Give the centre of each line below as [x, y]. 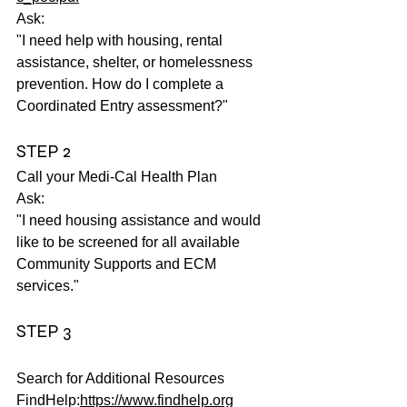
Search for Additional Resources [120, 379]
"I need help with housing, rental [121, 41]
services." [48, 286]
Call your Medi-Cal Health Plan [117, 177]
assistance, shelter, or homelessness [136, 63]
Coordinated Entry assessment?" [122, 106]
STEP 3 [44, 332]
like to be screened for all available [130, 243]
